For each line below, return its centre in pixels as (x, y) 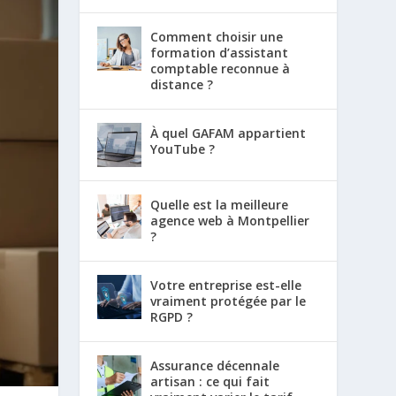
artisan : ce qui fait (210, 381)
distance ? (182, 84)
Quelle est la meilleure (220, 204)
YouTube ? (183, 148)
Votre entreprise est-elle (226, 285)
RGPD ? (172, 316)
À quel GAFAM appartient (228, 133)
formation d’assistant (220, 52)
